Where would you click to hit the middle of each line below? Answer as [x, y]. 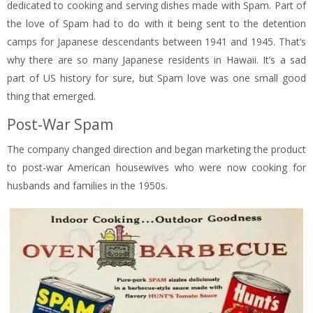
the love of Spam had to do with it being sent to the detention [156, 24]
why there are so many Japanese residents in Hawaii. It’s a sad [156, 60]
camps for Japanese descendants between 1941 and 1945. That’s [156, 42]
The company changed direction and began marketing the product [156, 150]
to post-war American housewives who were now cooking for [156, 168]
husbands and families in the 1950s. [87, 186]
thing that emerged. [51, 96]
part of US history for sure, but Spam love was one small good [156, 78]
